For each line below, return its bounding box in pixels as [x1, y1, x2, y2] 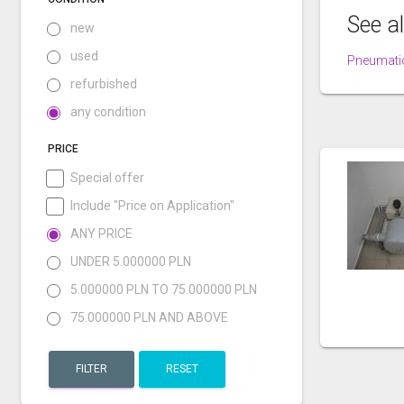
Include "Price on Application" [70, 198, 234, 213]
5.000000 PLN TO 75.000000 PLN [70, 282, 257, 297]
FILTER [76, 363, 107, 375]
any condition [70, 105, 146, 119]
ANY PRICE [70, 226, 133, 241]
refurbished [70, 77, 137, 91]
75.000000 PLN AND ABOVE [70, 310, 228, 325]
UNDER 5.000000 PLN [70, 254, 191, 269]
